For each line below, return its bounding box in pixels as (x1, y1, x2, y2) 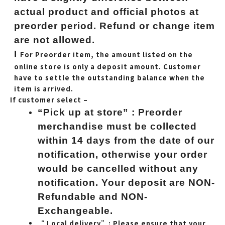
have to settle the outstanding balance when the (14, 73, 205, 83)
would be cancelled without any (38, 163, 198, 174)
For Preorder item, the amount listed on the (20, 50, 193, 60)
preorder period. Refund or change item (14, 21, 215, 32)
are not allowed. (14, 35, 95, 46)
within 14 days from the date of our (38, 135, 214, 146)
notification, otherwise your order (38, 149, 207, 160)
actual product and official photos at (14, 7, 199, 18)
